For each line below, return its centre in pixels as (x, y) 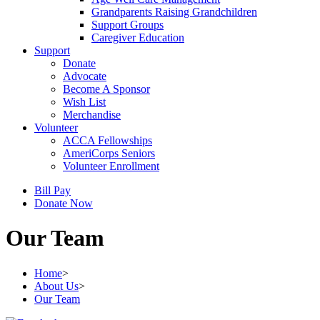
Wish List (84, 101)
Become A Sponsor (106, 89)
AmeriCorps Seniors (109, 153)
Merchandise (92, 114)
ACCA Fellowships (107, 140)
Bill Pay (52, 190)
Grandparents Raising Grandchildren (174, 11)
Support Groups (127, 24)
